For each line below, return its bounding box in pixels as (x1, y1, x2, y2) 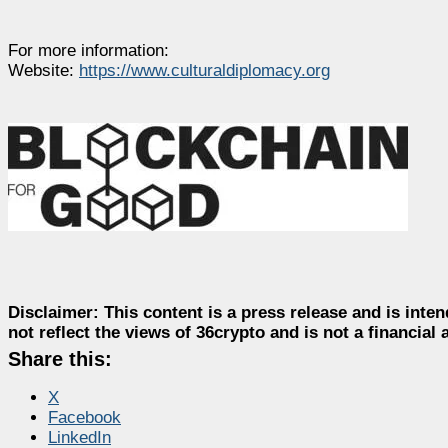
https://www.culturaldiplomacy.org (79, 60, 330, 80)
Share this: (8, 347, 112, 370)
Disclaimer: (8, 302, 99, 322)
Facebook (48, 407, 121, 427)
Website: (8, 60, 79, 80)
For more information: (8, 40, 169, 60)
